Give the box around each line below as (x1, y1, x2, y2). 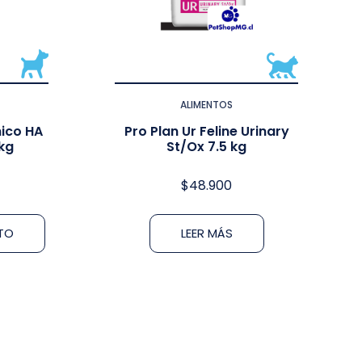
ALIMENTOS (180, 98, 234, 112)
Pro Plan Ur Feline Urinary (124, 122, 289, 141)
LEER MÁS (180, 225, 233, 242)
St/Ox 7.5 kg (166, 137, 247, 156)
